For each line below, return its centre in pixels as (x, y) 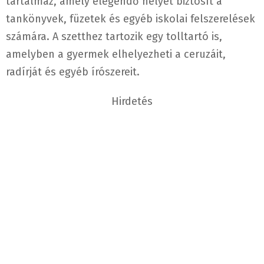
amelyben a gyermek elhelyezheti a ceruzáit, (116, 55)
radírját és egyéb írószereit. (73, 72)
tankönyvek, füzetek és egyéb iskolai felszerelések (131, 19)
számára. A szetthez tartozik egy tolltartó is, (114, 37)
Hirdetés (132, 102)
